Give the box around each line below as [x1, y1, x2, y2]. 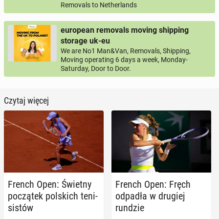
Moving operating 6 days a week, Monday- [61, 55, 188, 64]
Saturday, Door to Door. [61, 64, 131, 72]
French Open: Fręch [115, 178, 191, 191]
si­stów [8, 202, 33, 214]
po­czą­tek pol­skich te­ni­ [8, 190, 98, 202]
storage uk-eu [61, 36, 110, 45]
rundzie [115, 202, 144, 214]
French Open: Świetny [8, 178, 91, 191]
